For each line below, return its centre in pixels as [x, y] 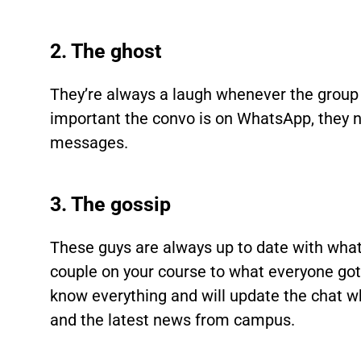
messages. [89, 143]
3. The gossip [111, 204]
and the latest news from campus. [173, 320]
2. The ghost [106, 51]
